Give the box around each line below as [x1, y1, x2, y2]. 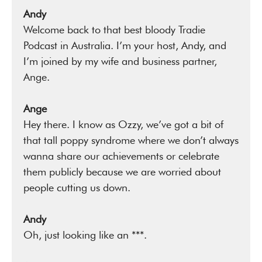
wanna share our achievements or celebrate [23, 150, 219, 162]
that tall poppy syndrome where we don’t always [23, 134, 239, 146]
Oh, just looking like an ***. [23, 229, 147, 241]
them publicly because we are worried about [23, 166, 221, 178]
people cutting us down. [23, 181, 130, 194]
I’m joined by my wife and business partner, [23, 55, 217, 67]
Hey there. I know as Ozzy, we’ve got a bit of [23, 118, 223, 130]
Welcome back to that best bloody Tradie [23, 23, 205, 36]
